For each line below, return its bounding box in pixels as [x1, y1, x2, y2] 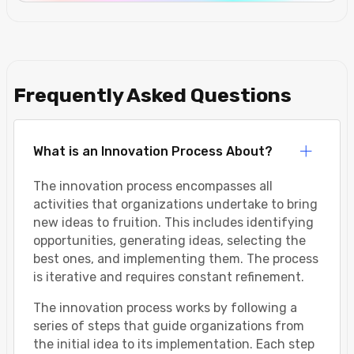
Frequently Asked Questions [13, 83, 292, 107]
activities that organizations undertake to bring [33, 197, 318, 213]
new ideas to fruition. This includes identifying [33, 215, 314, 231]
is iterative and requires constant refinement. [33, 269, 304, 285]
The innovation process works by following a [33, 300, 297, 316]
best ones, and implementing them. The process [33, 251, 318, 267]
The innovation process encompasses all [33, 179, 273, 194]
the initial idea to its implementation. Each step [33, 337, 314, 352]
